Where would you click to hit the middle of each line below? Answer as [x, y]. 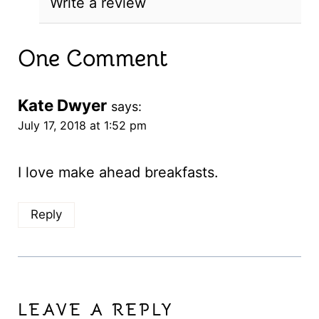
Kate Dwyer [62, 105]
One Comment [93, 59]
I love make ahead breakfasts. [118, 173]
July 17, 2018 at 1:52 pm [82, 126]
